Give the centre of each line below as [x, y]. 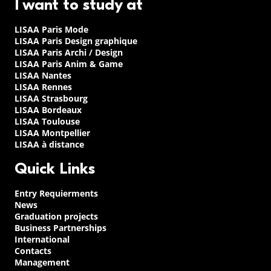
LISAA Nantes [43, 76]
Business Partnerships [60, 228]
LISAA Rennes [43, 87]
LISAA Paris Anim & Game [69, 64]
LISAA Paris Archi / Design [69, 53]
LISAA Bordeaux [48, 110]
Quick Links [55, 169]
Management [42, 263]
